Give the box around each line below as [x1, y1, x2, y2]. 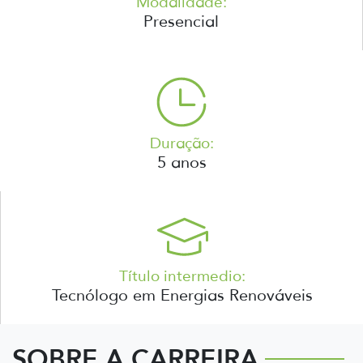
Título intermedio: [118, 266, 246, 285]
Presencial [143, 11, 219, 31]
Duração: [149, 133, 214, 152]
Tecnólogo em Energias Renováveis [51, 284, 313, 305]
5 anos [156, 152, 207, 172]
